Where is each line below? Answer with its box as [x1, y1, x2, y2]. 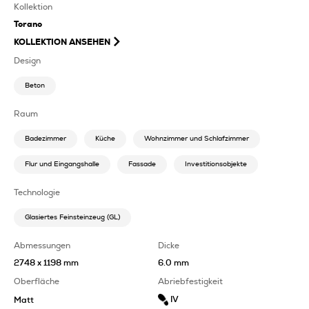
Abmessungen [14, 241, 70, 250]
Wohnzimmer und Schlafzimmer [144, 135, 249, 143]
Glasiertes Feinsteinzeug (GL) [25, 214, 120, 221]
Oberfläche [14, 277, 59, 286]
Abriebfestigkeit [157, 277, 223, 286]
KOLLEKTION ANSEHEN [14, 38, 110, 47]
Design [14, 57, 41, 66]
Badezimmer [25, 135, 66, 143]
